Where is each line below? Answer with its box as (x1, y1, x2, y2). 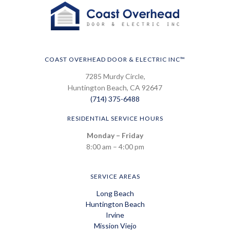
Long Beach (96, 189, 134, 198)
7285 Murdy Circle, (85, 72, 145, 81)
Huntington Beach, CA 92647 (68, 83, 162, 92)
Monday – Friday (87, 131, 143, 140)
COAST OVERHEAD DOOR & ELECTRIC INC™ (45, 55, 185, 63)
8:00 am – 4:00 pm (86, 142, 144, 151)
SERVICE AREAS (90, 172, 140, 180)
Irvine (106, 210, 124, 219)
